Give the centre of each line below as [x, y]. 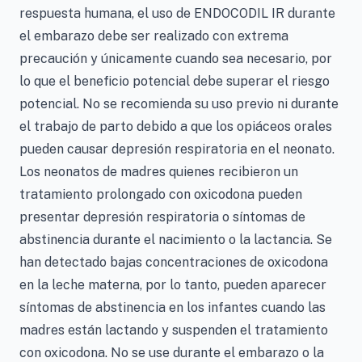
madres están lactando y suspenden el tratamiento [174, 330]
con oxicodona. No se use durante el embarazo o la [172, 353]
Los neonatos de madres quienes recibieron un [159, 172]
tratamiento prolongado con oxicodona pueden [161, 194]
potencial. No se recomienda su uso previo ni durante [179, 104]
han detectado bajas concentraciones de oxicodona [174, 262]
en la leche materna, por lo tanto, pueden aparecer [173, 285]
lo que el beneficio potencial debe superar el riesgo [175, 81]
